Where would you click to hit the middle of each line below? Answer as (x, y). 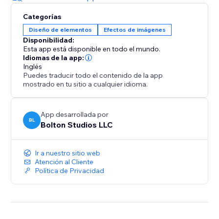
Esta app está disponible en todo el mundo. (92, 49)
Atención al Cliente (64, 162)
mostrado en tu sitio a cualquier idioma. (86, 84)
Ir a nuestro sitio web (68, 153)
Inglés (33, 67)
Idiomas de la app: (54, 58)
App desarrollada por (75, 115)
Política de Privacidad (70, 171)
